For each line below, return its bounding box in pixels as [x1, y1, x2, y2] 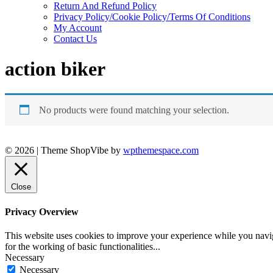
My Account [54, 23, 102, 34]
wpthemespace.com [123, 145, 199, 156]
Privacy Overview [5, 206, 79, 217]
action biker [5, 57, 105, 80]
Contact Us [54, 34, 97, 44]
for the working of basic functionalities [5, 241, 153, 252]
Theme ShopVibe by [41, 145, 123, 156]
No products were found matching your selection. [39, 105, 229, 116]
